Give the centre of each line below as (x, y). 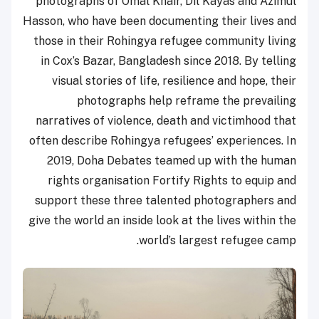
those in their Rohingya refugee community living (165, 41)
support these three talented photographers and (166, 200)
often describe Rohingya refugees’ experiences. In (163, 140)
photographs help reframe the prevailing (187, 100)
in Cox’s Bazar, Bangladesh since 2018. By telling (168, 61)
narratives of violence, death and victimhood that (166, 120)
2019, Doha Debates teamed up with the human (172, 160)
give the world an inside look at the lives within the (162, 220)
